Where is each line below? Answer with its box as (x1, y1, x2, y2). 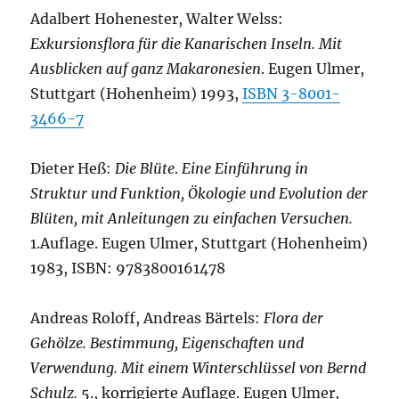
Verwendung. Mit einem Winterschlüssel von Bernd (30, 359, 367, 378)
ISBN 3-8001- (242, 85, 341, 103)
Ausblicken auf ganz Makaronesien (30, 60, 262, 78)
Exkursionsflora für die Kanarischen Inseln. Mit (30, 35, 343, 53)
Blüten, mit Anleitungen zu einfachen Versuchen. (30, 209, 354, 228)
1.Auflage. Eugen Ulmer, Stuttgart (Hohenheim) (30, 234, 369, 253)
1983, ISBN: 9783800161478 (30, 259, 226, 278)
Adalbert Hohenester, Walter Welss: (30, 10, 284, 28)
